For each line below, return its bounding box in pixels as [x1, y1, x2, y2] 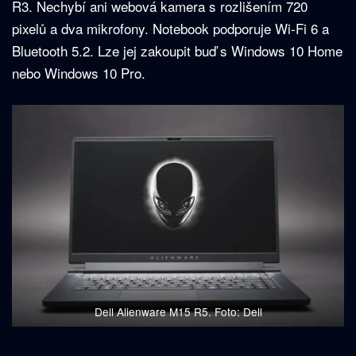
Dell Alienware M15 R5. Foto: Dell [94, 303, 262, 319]
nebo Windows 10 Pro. [12, 63, 145, 83]
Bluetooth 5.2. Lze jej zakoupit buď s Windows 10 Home [12, 41, 342, 60]
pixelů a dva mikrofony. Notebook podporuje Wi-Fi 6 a [12, 18, 329, 38]
